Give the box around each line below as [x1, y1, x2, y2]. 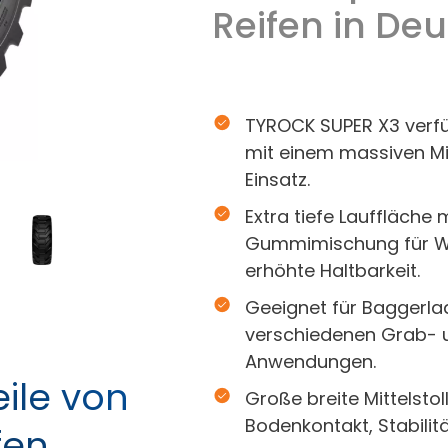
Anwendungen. [245, 349, 377, 374]
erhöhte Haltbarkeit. [245, 258, 421, 283]
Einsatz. [245, 167, 311, 192]
